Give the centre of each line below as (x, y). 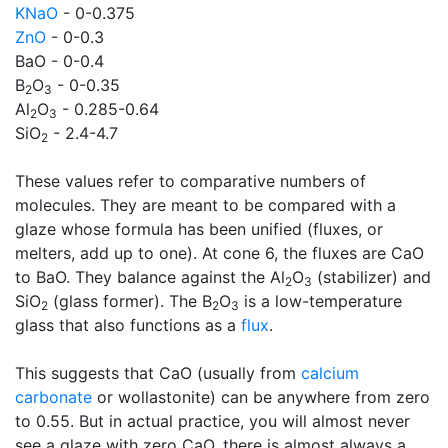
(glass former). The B (130, 301)
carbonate (53, 397)
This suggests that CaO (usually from (158, 373)
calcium (330, 373)
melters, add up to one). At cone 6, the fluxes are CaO (219, 253)
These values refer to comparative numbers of (190, 181)
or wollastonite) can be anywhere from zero (261, 397)
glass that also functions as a (128, 325)
